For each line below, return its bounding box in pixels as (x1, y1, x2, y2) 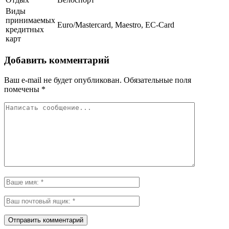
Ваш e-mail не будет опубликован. (4, 75, 122, 84)
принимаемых (6, 16, 55, 25)
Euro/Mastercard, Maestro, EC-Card (57, 20, 174, 30)
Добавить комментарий (4, 54, 109, 65)
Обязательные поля (122, 75, 191, 84)
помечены (4, 84, 41, 94)
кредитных (6, 25, 44, 34)
